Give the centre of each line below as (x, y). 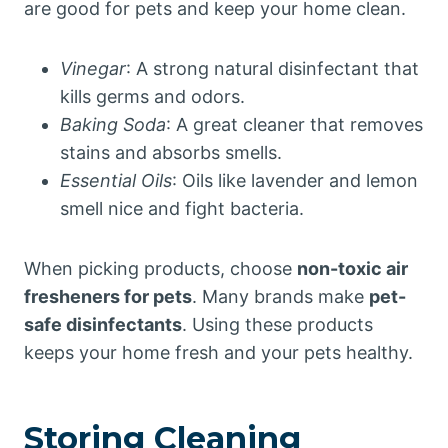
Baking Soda (113, 124)
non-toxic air (352, 268)
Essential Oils (116, 180)
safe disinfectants (103, 324)
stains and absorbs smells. (171, 152)
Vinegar (93, 68)
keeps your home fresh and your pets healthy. (218, 352)
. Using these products (277, 324)
